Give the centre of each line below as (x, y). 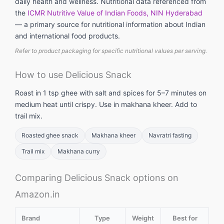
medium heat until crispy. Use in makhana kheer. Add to (106, 104)
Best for (185, 218)
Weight (143, 218)
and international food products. (67, 36)
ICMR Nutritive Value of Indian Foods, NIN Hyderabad (115, 13)
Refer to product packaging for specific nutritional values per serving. (111, 51)
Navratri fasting (170, 135)
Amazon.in (37, 194)
